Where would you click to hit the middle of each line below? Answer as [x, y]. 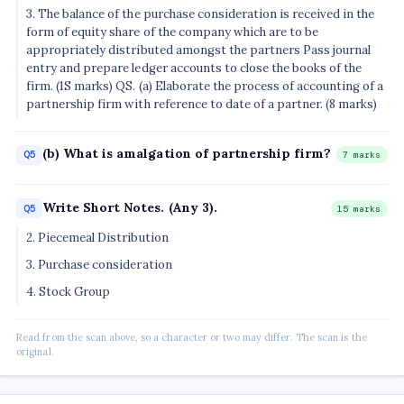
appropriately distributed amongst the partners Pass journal [199, 50]
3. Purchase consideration [99, 265]
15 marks [359, 208]
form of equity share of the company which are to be [172, 32]
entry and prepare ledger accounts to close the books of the [194, 68]
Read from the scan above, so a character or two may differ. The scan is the [192, 337]
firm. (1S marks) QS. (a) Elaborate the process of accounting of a [205, 86]
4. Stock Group [69, 291]
